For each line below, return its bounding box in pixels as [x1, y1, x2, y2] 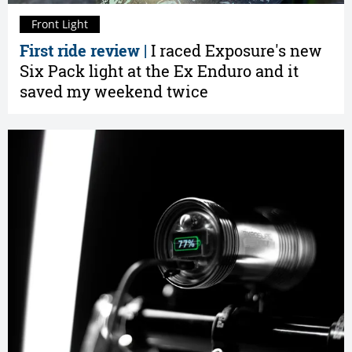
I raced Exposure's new [151, 40, 322, 61]
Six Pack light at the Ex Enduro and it [20, 60, 299, 82]
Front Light [31, 16, 88, 31]
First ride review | [20, 40, 151, 61]
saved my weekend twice [20, 81, 208, 102]
